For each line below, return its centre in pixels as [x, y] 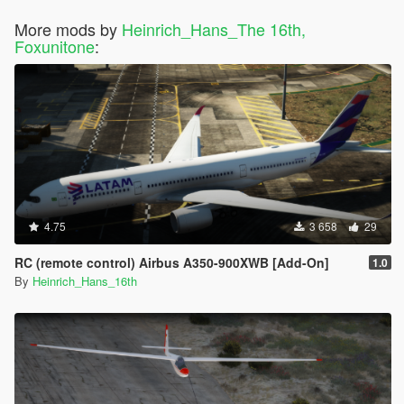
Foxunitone [55, 46]
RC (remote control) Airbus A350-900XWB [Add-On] [172, 263]
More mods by [68, 29]
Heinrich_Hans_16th [85, 281]
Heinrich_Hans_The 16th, [214, 29]
